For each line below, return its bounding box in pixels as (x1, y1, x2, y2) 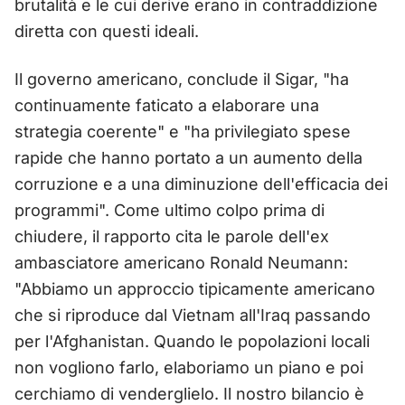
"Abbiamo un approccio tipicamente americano (14, 278, 375, 298)
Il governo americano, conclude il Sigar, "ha (14, 69, 349, 89)
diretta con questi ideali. (14, 21, 199, 41)
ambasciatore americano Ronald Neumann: (14, 252, 348, 272)
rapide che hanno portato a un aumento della (14, 147, 363, 167)
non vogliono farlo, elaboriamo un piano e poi (14, 357, 363, 377)
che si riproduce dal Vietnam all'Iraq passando (14, 305, 371, 325)
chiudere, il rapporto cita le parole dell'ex (14, 226, 329, 246)
